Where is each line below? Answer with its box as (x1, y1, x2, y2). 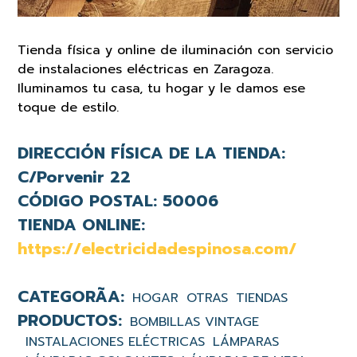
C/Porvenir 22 (18, 165, 131, 190)
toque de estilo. (18, 98, 120, 118)
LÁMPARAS (213, 332, 280, 352)
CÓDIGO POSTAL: (18, 189, 158, 214)
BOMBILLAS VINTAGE (130, 312, 260, 332)
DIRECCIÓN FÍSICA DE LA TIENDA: (18, 141, 286, 166)
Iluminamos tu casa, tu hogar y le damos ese (18, 79, 306, 99)
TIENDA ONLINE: (18, 213, 146, 237)
